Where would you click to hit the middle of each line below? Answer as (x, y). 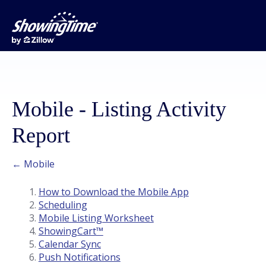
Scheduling (63, 205)
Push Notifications (79, 257)
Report (41, 135)
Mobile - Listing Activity (119, 109)
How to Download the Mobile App (113, 192)
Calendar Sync (69, 244)
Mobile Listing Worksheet (96, 218)
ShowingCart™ (71, 231)
